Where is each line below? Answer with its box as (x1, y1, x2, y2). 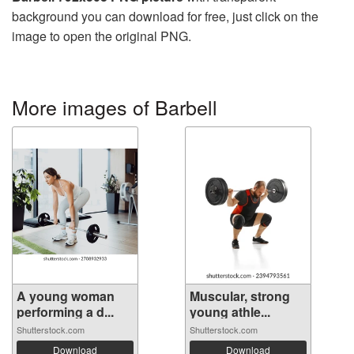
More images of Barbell (12, 92, 217, 121)
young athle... (190, 302, 270, 321)
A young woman (17, 286, 115, 305)
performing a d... (17, 302, 114, 321)
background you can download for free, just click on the (12, 6, 318, 25)
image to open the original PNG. (12, 26, 191, 45)
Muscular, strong (190, 286, 290, 305)
